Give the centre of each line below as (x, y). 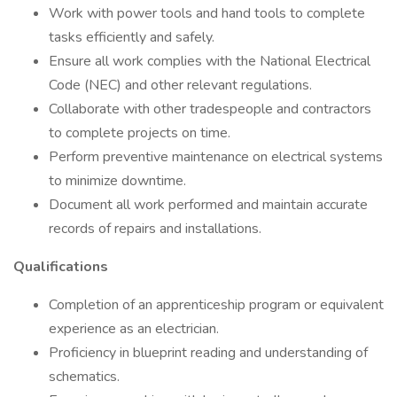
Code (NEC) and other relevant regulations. (180, 85)
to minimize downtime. (117, 181)
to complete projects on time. (140, 133)
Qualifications (61, 267)
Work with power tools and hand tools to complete (207, 13)
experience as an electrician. (134, 329)
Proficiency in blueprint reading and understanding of (208, 353)
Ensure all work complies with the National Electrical (210, 61)
